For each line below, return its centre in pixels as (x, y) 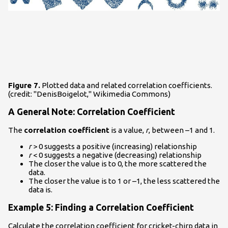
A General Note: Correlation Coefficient (92, 112)
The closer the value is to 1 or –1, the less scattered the (124, 181)
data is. (40, 189)
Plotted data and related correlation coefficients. (126, 85)
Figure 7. (24, 85)
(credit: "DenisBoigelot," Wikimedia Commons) (89, 94)
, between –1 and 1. (182, 130)
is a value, (127, 130)
